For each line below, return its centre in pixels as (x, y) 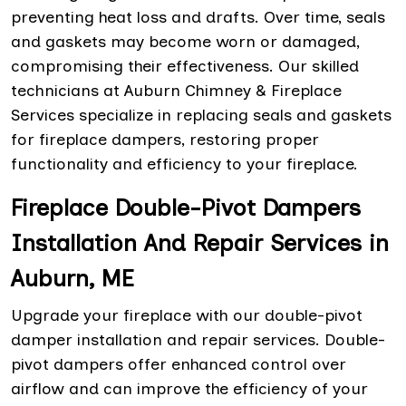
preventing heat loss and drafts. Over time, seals (198, 18)
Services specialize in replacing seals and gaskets (201, 116)
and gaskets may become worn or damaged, (185, 42)
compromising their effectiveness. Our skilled (185, 67)
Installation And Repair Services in (200, 243)
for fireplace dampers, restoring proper (165, 140)
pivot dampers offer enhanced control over (179, 365)
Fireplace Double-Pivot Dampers (186, 208)
